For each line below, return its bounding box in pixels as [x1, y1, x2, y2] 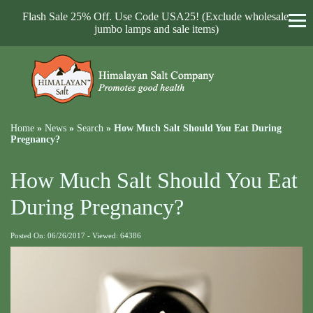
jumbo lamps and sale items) [94, 23, 219, 35]
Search [77, 123, 103, 133]
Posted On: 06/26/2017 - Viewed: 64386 [10, 231, 141, 240]
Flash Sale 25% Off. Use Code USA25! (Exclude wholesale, [22, 10, 291, 22]
